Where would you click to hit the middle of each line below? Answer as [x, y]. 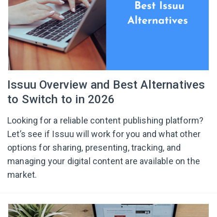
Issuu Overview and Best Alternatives [106, 85]
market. [22, 175]
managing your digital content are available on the [104, 161]
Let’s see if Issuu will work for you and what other [104, 134]
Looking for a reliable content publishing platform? [106, 120]
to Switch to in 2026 [61, 99]
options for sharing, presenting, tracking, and [94, 147]
